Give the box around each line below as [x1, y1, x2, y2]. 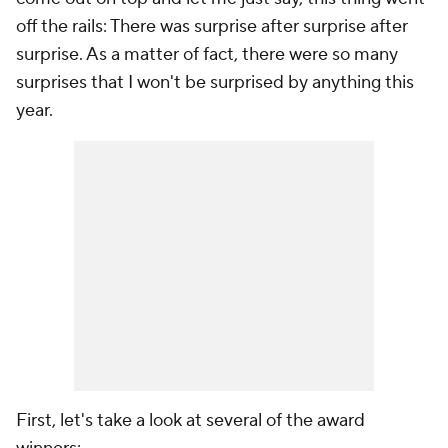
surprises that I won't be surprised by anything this [16, 71, 414, 94]
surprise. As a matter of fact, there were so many [16, 43, 398, 66]
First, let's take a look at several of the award [16, 409, 365, 432]
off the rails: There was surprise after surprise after [16, 15, 408, 38]
